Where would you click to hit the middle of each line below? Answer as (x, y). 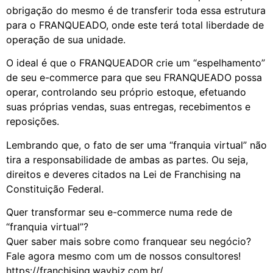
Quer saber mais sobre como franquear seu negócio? (129, 241)
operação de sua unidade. (66, 39)
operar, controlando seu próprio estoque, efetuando (126, 92)
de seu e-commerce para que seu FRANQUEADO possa (134, 78)
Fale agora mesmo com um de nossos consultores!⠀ (127, 256)
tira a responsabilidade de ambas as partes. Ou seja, (127, 159)
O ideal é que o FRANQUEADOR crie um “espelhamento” (136, 63)
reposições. (33, 122)
